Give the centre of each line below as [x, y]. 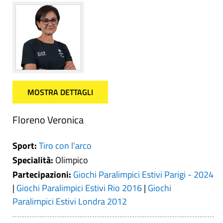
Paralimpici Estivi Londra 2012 [70, 201]
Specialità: [34, 160]
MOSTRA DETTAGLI [60, 92]
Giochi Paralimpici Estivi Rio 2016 [79, 188]
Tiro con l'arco [65, 146]
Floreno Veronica [48, 120]
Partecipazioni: [43, 174]
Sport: [26, 146]
